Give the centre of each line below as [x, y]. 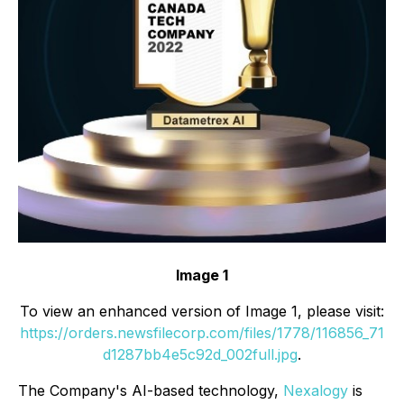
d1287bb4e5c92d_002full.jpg [200, 354]
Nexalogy [316, 390]
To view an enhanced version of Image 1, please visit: [202, 311]
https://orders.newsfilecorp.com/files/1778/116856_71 [202, 333]
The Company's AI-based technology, [151, 390]
